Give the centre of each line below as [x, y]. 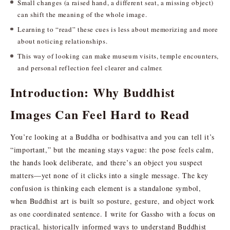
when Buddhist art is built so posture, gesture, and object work [113, 201]
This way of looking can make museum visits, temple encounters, [118, 56]
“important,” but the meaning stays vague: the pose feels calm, [112, 149]
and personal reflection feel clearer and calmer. [90, 68]
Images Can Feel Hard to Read [100, 114]
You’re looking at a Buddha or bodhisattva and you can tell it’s [113, 137]
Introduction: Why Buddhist [93, 92]
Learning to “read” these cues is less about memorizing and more [118, 30]
